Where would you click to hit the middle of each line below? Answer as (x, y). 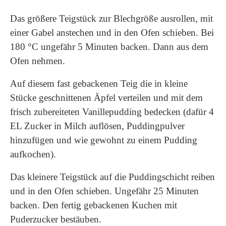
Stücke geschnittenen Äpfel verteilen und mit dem (106, 98)
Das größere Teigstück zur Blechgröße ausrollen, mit (111, 18)
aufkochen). (33, 154)
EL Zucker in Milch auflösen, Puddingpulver (97, 126)
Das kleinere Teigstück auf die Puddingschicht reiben (112, 177)
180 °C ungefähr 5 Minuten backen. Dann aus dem (109, 47)
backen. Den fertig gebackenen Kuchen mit (94, 205)
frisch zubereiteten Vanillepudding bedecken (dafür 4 (112, 112)
